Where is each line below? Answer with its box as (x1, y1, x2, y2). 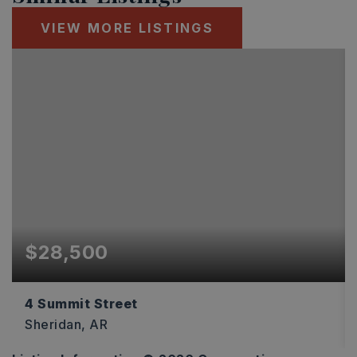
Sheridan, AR (25, 316, 108, 332)
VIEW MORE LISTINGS (41, 20, 214, 36)
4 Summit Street (25, 295, 138, 312)
